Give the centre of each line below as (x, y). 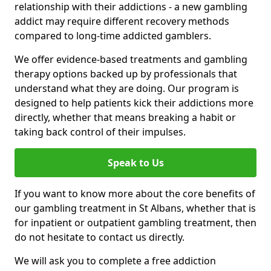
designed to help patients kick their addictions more (134, 103)
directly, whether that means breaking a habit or (125, 117)
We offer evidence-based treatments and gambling (131, 59)
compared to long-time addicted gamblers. (113, 35)
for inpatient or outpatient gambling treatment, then (135, 222)
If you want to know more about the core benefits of (135, 193)
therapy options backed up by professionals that (126, 73)
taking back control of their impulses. (100, 132)
